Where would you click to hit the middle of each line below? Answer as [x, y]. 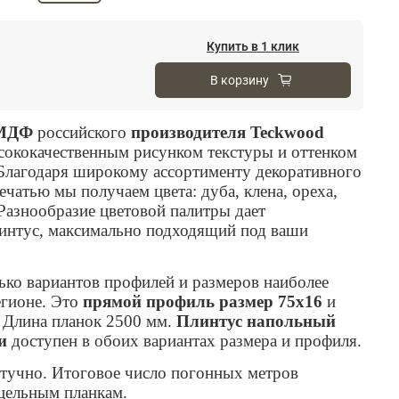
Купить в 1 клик [253, 46]
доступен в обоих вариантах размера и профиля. [187, 340]
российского [82, 132]
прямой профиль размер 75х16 [203, 301]
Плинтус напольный [256, 321]
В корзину [239, 80]
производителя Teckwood [228, 132]
